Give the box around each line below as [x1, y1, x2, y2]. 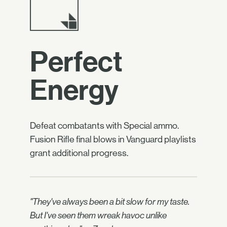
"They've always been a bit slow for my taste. [30, 197, 190, 207]
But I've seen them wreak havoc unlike [30, 210, 167, 221]
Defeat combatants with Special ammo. [30, 121, 179, 131]
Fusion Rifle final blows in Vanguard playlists [30, 134, 196, 144]
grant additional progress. [30, 148, 128, 158]
